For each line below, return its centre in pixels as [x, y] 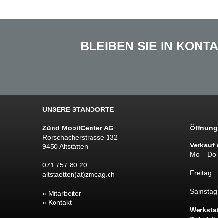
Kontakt [60, 203]
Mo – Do [203, 154]
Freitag [200, 173]
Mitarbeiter [65, 193]
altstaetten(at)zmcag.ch [79, 174]
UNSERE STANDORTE [78, 110]
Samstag [203, 191]
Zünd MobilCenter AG [78, 128]
